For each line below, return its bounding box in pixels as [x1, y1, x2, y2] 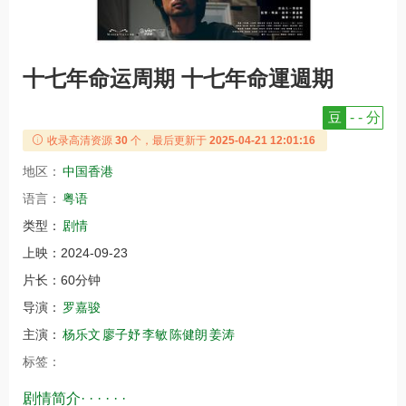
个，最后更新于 [130, 133, 207, 147]
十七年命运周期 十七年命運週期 [23, 65, 333, 91]
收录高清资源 [44, 133, 112, 147]
